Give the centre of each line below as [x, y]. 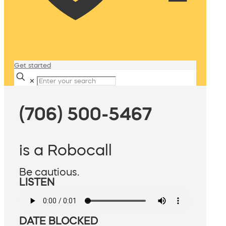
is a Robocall [66, 150]
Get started [33, 65]
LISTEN [37, 182]
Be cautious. [49, 172]
